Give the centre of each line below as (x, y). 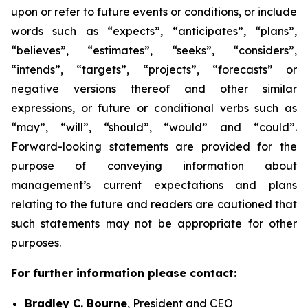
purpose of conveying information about (154, 166)
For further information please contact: (124, 273)
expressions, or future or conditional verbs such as (154, 108)
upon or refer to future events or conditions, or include (154, 12)
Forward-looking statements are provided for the (154, 146)
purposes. (36, 243)
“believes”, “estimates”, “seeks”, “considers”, (154, 50)
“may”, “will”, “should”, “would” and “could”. (154, 127)
